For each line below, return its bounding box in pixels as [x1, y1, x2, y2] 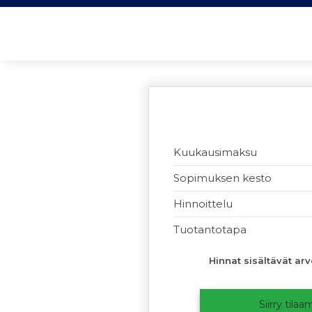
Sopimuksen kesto [173, 171, 272, 185]
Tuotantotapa [173, 223, 247, 236]
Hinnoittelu [173, 197, 233, 210]
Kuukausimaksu [173, 146, 257, 159]
